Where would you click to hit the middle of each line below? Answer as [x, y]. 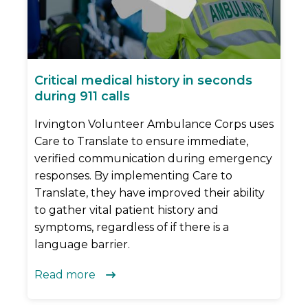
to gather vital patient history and [126, 210]
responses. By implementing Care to [133, 176]
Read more [65, 275]
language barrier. [82, 245]
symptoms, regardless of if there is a [132, 228]
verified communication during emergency [153, 159]
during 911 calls [82, 97]
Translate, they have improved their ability [150, 193]
